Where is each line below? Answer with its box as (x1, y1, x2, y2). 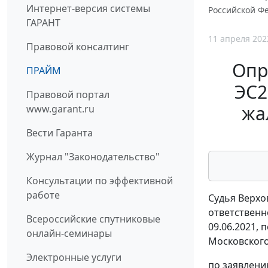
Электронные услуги (26, 251, 121, 264)
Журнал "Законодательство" (26, 150, 160, 164)
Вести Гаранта (26, 126, 93, 140)
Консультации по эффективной (26, 174, 173, 188)
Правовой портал (26, 88, 109, 102)
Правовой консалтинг (26, 40, 129, 54)
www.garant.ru (26, 102, 95, 116)
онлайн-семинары (26, 227, 112, 240)
